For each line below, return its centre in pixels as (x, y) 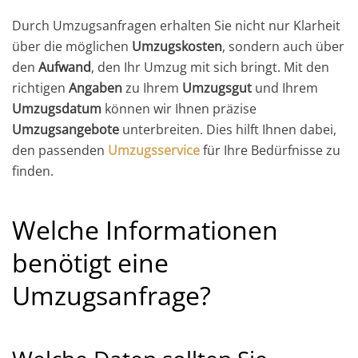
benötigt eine (90, 262)
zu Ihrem (152, 88)
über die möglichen (72, 46)
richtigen (40, 88)
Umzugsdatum (57, 108)
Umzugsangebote (66, 129)
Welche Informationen (145, 229)
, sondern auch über (283, 46)
